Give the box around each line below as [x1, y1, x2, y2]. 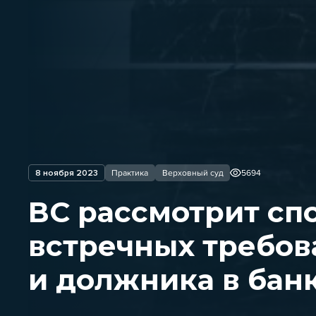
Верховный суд [162, 167, 224, 178]
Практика [111, 167, 149, 178]
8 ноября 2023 [35, 167, 98, 178]
